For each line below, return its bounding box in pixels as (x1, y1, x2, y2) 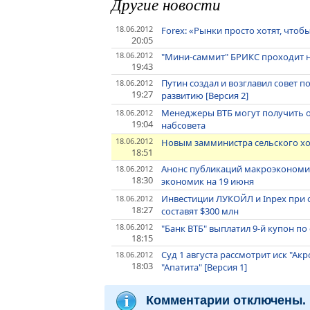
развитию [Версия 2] (161, 89, 249, 102)
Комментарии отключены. (146, 293, 306, 307)
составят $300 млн (161, 205, 239, 218)
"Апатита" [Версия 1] (161, 261, 248, 274)
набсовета (161, 119, 206, 132)
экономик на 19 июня (161, 175, 255, 188)
